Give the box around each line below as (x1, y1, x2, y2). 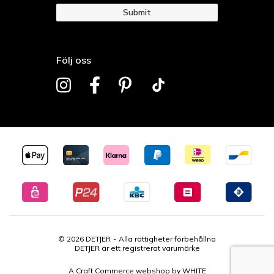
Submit (123, 6, 151, 18)
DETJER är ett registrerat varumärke (74, 243, 200, 253)
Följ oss (56, 53, 91, 66)
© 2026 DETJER (58, 234, 111, 244)
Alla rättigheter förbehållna (119, 234, 216, 244)
